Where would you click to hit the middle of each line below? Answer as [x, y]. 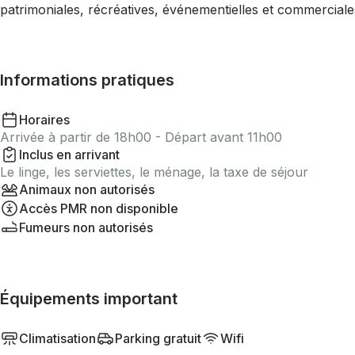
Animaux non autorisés [87, 189]
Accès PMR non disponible [99, 208]
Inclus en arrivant [69, 155]
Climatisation [57, 338]
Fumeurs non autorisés [86, 227]
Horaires [44, 120]
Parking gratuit [158, 338]
